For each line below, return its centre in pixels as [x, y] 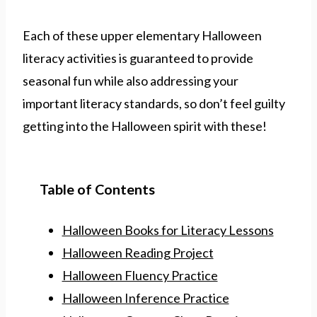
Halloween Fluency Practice [140, 276]
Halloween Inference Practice [145, 298]
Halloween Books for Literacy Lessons [168, 230]
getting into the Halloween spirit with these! [145, 126]
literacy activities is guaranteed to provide [138, 58]
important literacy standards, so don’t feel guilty [154, 104]
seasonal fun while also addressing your [131, 81]
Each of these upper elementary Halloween [142, 36]
